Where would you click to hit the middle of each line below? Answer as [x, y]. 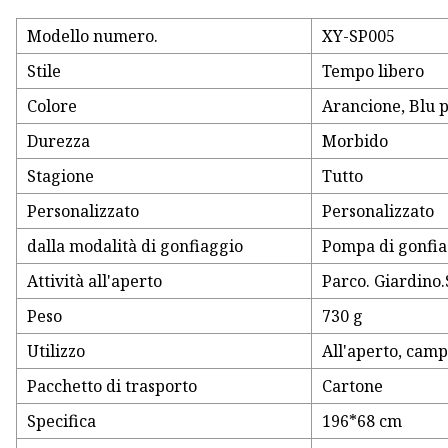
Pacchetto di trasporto [112, 386]
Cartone [353, 386]
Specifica [62, 421]
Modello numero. [93, 36]
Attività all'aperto [95, 281]
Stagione [61, 176]
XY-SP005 [359, 36]
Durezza [59, 141]
